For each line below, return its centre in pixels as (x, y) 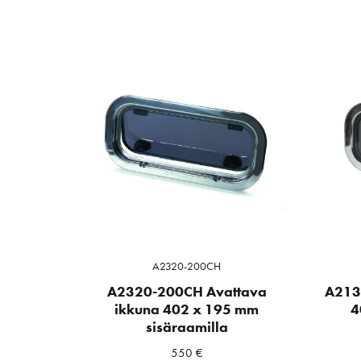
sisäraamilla (187, 328)
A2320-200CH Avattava (187, 292)
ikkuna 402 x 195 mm (187, 310)
